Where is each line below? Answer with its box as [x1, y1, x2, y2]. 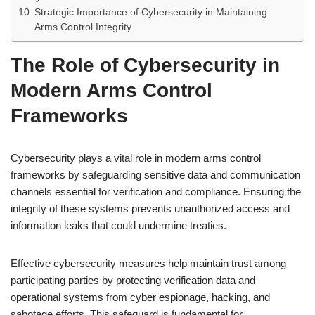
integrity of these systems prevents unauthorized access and [11, 202, 290, 214]
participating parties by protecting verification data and [11, 274, 255, 286]
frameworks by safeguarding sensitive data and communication [11, 169, 300, 181]
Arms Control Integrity [34, 22, 131, 32]
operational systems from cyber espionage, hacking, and [11, 291, 270, 303]
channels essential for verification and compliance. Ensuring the [11, 186, 301, 198]
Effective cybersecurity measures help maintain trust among [11, 257, 286, 269]
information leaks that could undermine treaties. [11, 219, 226, 231]
